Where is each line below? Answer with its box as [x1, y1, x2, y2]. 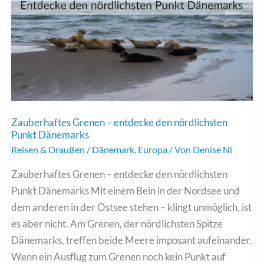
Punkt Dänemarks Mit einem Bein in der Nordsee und [11, 184, 240, 197]
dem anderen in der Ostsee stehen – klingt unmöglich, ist [11, 200, 252, 213]
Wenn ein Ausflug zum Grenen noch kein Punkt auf [11, 250, 226, 263]
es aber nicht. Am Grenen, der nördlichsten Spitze [11, 217, 223, 230]
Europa [138, 144, 168, 156]
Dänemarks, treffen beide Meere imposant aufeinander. [11, 233, 253, 246]
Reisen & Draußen [11, 144, 85, 156]
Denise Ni [193, 144, 233, 156]
